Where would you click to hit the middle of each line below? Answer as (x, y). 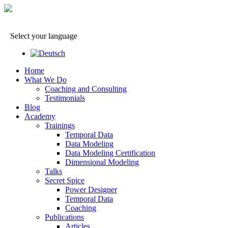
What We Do (46, 80)
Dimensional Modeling (102, 162)
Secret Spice (65, 180)
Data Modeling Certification (110, 153)
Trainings (60, 125)
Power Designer (91, 190)
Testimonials (65, 98)
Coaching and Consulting (86, 89)
